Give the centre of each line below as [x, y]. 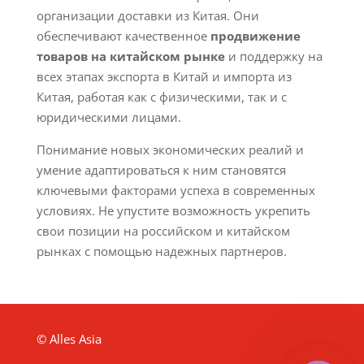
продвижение [255, 36]
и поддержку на [273, 56]
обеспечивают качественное [123, 36]
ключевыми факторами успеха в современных [175, 190]
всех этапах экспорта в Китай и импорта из [164, 76]
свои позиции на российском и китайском [163, 231]
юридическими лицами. [108, 117]
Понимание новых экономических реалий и [170, 149]
